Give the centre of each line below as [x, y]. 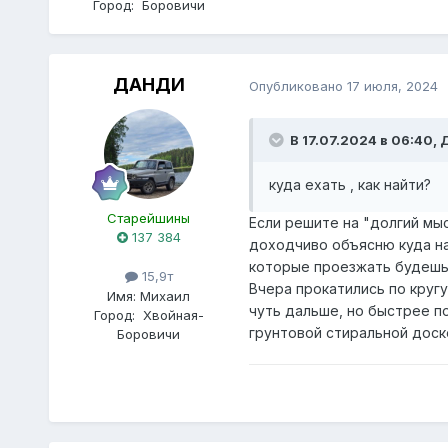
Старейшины [149, 218]
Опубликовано [297, 85]
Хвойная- [173, 314]
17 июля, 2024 [392, 85]
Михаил [165, 295]
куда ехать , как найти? [351, 185]
